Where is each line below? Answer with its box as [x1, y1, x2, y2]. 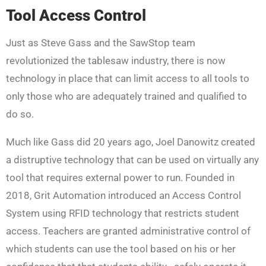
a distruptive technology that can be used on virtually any [6, 153, 259, 166]
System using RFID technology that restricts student [6, 207, 239, 219]
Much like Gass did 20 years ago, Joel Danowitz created [6, 135, 255, 148]
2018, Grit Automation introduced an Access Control [6, 189, 241, 201]
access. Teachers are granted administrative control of [6, 224, 251, 237]
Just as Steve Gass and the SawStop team [6, 36, 195, 49]
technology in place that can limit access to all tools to [6, 72, 249, 84]
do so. [6, 107, 34, 120]
